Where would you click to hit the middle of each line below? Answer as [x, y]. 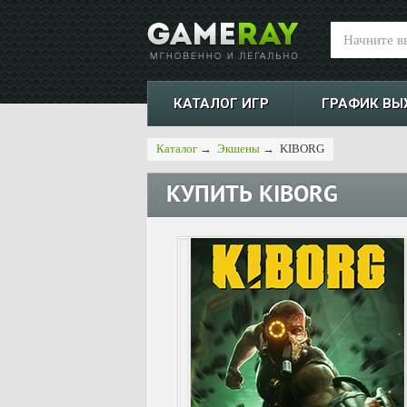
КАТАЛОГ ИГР [221, 104]
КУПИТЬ [213, 197]
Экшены [238, 149]
